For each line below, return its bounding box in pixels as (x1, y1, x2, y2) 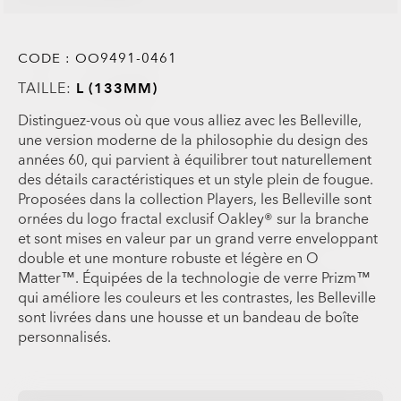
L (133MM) (76, 78, 158, 98)
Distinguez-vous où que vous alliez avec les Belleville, (18, 110, 363, 131)
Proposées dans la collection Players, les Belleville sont (18, 189, 372, 209)
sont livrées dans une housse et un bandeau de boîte (18, 307, 360, 328)
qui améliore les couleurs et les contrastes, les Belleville (18, 287, 377, 308)
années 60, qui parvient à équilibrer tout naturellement (18, 149, 372, 170)
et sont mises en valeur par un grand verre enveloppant (18, 228, 379, 249)
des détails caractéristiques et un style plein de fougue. (18, 169, 374, 190)
